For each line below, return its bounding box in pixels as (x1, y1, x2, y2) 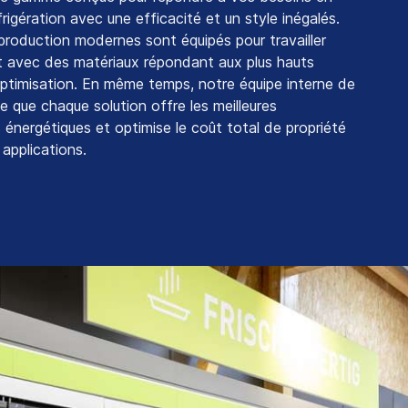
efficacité (136, 9, 201, 28)
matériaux (74, 53, 139, 72)
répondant (144, 53, 214, 72)
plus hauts (247, 53, 314, 72)
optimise (115, 118, 171, 138)
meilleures (213, 97, 277, 116)
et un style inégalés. (201, 9, 340, 28)
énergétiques (5, 118, 91, 138)
